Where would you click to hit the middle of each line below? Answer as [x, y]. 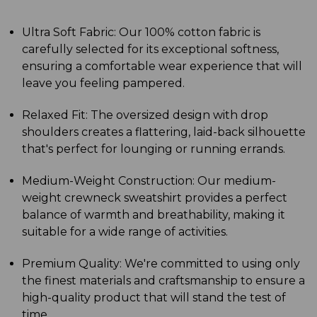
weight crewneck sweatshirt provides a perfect [155, 197]
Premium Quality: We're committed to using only [161, 263]
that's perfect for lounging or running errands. [154, 149]
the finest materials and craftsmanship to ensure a [164, 280]
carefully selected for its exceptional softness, [151, 49]
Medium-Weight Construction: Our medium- [149, 180]
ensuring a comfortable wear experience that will [162, 66]
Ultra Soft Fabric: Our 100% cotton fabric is [142, 32]
